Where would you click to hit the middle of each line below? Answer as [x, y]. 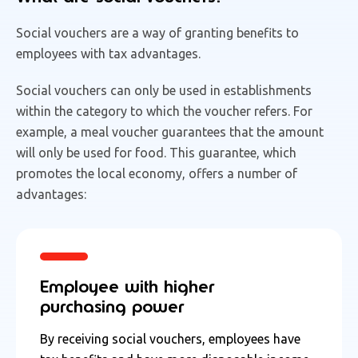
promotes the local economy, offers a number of [157, 173]
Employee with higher [127, 286]
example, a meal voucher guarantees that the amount [170, 131]
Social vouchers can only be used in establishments [164, 90]
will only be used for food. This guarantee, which [156, 152]
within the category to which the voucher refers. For [164, 111]
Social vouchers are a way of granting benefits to [157, 32]
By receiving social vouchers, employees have [170, 338]
